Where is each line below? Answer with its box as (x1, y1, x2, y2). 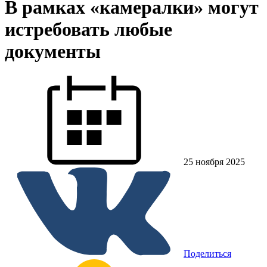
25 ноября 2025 (184, 156, 245, 167)
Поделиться (184, 248, 231, 259)
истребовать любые (5, 18, 172, 41)
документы (5, 41, 101, 63)
